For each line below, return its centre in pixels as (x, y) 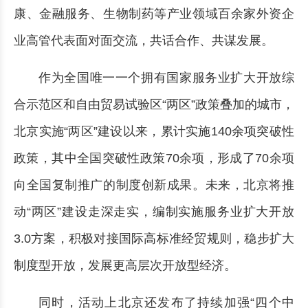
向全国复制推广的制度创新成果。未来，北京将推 (154, 185)
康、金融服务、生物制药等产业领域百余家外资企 (154, 14)
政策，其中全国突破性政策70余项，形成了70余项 (154, 158)
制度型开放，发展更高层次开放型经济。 (125, 265)
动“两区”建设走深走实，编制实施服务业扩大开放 (154, 212)
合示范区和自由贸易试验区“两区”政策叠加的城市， (154, 104)
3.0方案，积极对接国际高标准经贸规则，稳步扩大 (154, 239)
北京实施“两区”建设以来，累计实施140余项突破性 (154, 131)
